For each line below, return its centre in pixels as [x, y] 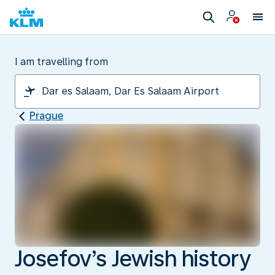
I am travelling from [61, 62]
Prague [46, 116]
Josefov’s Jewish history [133, 258]
